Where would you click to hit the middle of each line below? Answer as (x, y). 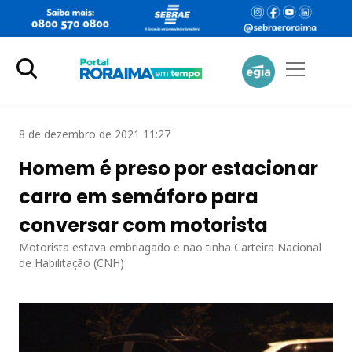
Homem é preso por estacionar (169, 168)
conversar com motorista (143, 225)
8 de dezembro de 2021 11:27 (95, 134)
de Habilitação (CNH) (71, 262)
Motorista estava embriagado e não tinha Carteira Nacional (170, 247)
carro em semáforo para (139, 196)
